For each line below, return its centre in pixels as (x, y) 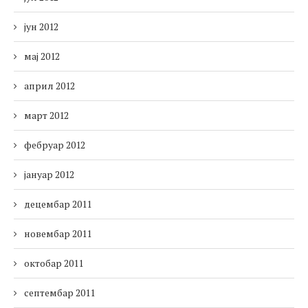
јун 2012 (41, 27)
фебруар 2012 (55, 145)
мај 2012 (42, 56)
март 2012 (46, 115)
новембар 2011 (58, 234)
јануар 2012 (49, 175)
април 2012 (49, 86)
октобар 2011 (54, 263)
